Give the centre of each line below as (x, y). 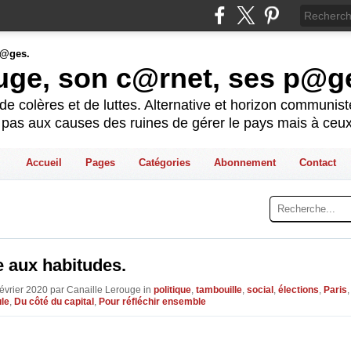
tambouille (219, 289)
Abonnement (244, 162)
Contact (317, 162)
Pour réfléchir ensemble (152, 301)
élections (299, 289)
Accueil (43, 162)
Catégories (164, 162)
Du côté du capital (54, 301)
